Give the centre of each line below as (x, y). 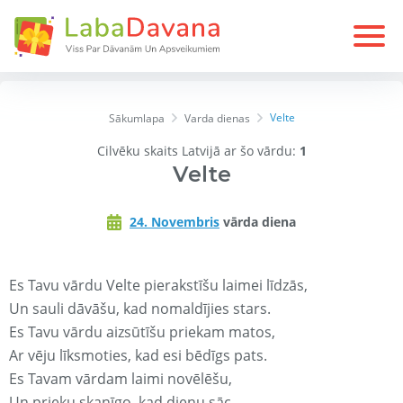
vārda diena (258, 222)
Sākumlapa (136, 119)
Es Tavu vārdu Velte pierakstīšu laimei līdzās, (158, 286)
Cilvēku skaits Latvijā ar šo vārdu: (198, 151)
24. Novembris (175, 222)
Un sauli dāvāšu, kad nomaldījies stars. (140, 309)
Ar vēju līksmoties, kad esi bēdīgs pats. (138, 356)
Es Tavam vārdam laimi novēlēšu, (121, 379)
